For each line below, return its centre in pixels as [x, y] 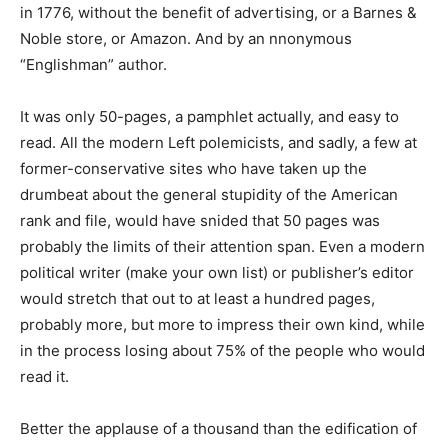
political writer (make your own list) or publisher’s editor [217, 272]
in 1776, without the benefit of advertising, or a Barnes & [218, 12]
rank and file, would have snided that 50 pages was [200, 220]
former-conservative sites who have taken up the [193, 168]
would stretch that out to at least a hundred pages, [197, 298]
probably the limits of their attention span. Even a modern [222, 246]
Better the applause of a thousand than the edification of [218, 428]
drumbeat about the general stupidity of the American [209, 194]
